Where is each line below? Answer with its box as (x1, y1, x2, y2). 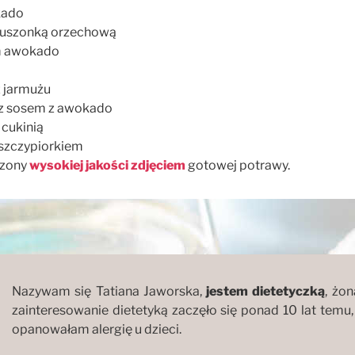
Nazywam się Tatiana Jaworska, (12, 283, 207, 299)
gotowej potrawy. (188, 157, 290, 173)
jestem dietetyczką (206, 283, 326, 299)
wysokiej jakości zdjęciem (29, 157, 185, 173)
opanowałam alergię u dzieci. (12, 321, 181, 337)
